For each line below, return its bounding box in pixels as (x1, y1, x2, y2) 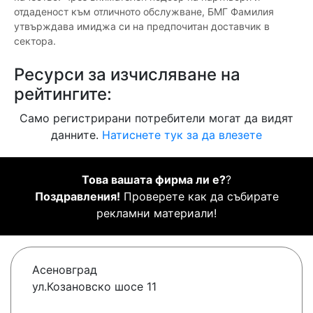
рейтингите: (14, 84, 112, 105)
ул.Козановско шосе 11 (32, 279, 156, 294)
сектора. (14, 35, 56, 48)
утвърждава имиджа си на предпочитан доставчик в (14, 20, 270, 33)
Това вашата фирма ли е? (82, 173, 226, 187)
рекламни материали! (96, 206, 217, 221)
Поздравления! (34, 189, 120, 204)
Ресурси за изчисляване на (14, 64, 240, 85)
